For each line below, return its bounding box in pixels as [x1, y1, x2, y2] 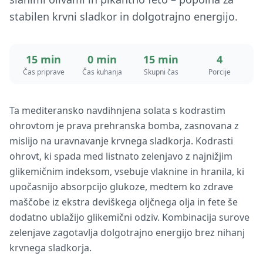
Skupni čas [143, 67, 178, 77]
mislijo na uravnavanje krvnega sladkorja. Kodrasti [9, 134, 233, 147]
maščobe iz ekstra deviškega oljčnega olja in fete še [9, 195, 238, 208]
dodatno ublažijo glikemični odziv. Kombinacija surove [9, 211, 249, 224]
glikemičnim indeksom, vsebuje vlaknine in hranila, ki [9, 165, 244, 178]
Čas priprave [22, 67, 65, 77]
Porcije [208, 67, 231, 77]
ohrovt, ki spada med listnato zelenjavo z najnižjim [9, 150, 232, 163]
